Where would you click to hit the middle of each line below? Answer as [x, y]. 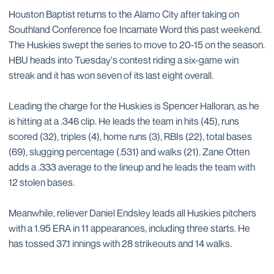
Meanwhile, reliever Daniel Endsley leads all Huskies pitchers [132, 213]
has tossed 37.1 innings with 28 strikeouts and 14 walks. [120, 243]
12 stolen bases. [42, 182]
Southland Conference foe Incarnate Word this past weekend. [135, 29]
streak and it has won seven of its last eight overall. [111, 75]
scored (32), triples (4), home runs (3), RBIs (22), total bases [130, 136]
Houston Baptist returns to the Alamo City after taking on [124, 14]
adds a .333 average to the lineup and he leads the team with [132, 167]
